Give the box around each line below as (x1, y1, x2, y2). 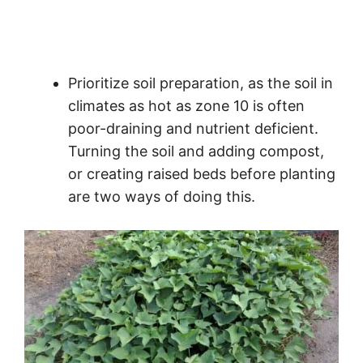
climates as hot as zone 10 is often (68, 97, 305, 115)
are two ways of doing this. (68, 188, 255, 206)
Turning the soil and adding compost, (68, 143, 324, 160)
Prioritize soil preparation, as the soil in (68, 75, 333, 92)
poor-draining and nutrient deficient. (68, 120, 318, 138)
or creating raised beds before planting (68, 165, 335, 183)
